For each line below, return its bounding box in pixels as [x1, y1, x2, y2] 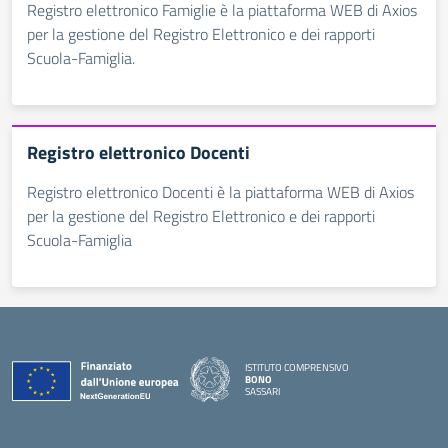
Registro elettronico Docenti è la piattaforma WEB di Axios [27, 180, 414, 204]
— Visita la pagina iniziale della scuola [244, 394, 398, 410]
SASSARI [245, 383, 280, 399]
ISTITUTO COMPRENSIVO [245, 359, 349, 375]
